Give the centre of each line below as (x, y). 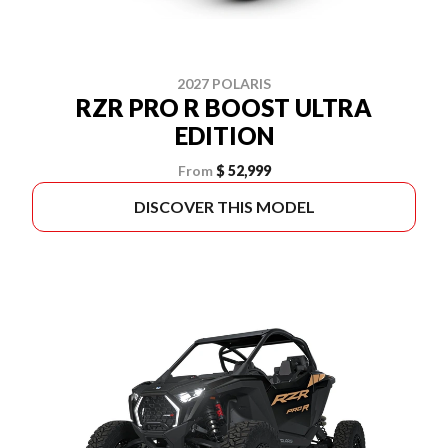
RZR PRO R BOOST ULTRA (224, 107)
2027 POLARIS (224, 83)
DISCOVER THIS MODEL (224, 206)
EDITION (224, 135)
